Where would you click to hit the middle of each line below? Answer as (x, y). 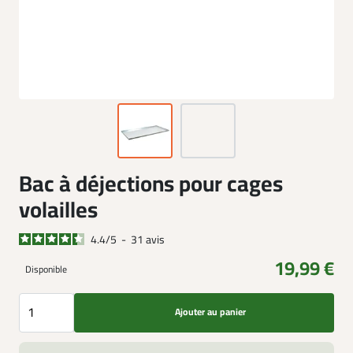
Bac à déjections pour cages (151, 184)
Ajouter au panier (210, 312)
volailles (58, 210)
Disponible (46, 269)
